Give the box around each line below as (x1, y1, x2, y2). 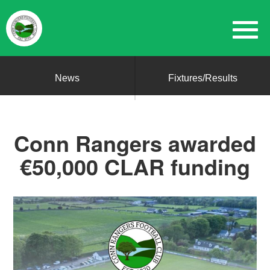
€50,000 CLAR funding (20, 151, 250, 182)
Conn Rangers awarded (14, 127, 256, 159)
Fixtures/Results (168, 73, 237, 83)
